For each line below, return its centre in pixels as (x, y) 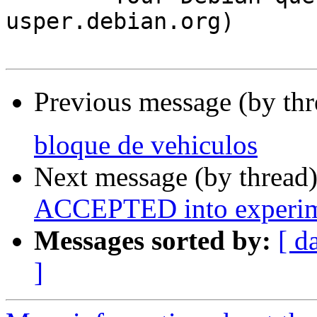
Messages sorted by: (152, 241)
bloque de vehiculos (146, 145)
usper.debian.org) (120, 22)
